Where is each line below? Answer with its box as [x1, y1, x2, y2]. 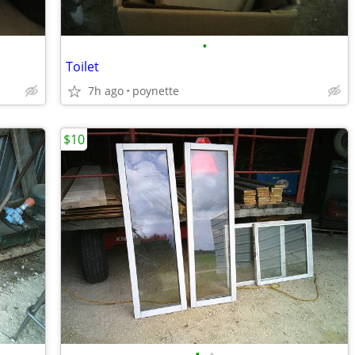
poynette [132, 83, 179, 98]
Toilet [66, 58, 99, 75]
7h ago [88, 83, 124, 98]
